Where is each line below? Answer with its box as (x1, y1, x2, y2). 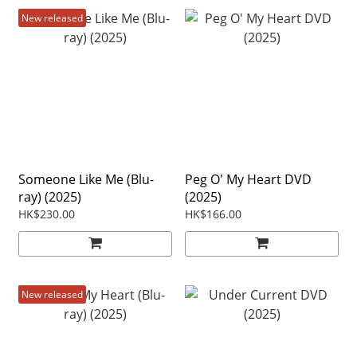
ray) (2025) (18, 188, 81, 206)
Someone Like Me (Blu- (18, 171, 154, 189)
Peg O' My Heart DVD (185, 171, 312, 189)
